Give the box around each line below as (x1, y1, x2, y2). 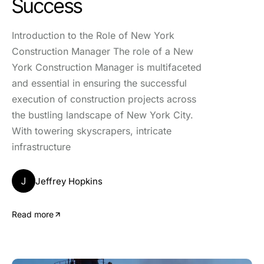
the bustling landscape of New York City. (12, 109, 193, 121)
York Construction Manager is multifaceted (12, 61, 202, 73)
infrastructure (12, 141, 71, 153)
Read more (12, 209, 54, 219)
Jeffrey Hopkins (35, 175, 103, 187)
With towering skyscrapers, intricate (12, 125, 171, 137)
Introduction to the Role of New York (12, 29, 174, 41)
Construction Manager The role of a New (12, 45, 193, 57)
